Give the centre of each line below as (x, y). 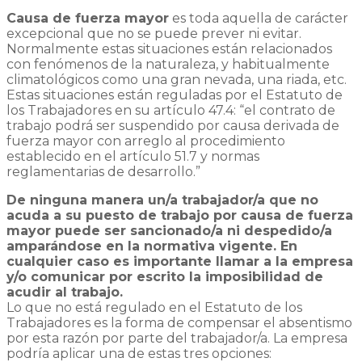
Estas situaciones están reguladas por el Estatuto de (175, 95)
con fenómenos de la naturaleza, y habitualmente (168, 64)
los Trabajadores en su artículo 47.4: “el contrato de (171, 110)
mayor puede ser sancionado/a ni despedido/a (169, 230)
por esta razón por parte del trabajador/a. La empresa (177, 338)
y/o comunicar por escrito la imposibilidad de (165, 276)
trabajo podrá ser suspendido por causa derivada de (173, 125)
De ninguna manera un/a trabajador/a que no (162, 200)
